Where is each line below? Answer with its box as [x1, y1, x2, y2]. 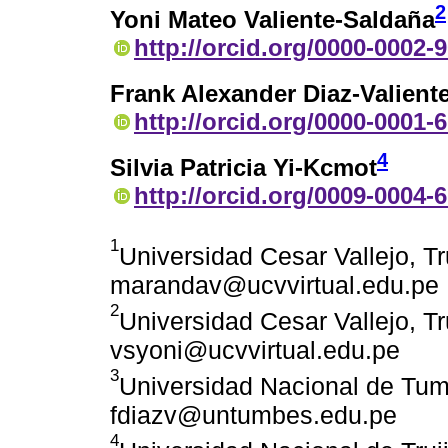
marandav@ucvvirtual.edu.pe [110, 271, 439, 300]
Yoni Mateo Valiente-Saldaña [110, 6, 435, 34]
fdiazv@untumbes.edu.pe [110, 401, 397, 430]
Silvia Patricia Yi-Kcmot [110, 154, 377, 182]
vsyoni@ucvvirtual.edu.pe [110, 336, 400, 365]
